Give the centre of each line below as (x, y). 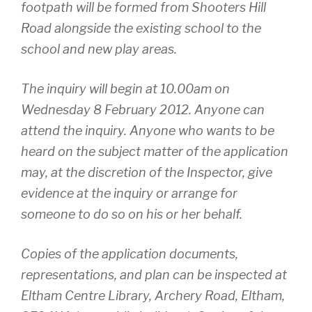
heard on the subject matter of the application (155, 151)
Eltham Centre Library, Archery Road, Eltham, (153, 295)
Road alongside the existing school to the (141, 28)
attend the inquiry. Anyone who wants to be (148, 130)
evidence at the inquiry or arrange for (129, 193)
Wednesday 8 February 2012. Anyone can (143, 109)
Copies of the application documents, (130, 253)
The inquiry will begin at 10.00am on (125, 88)
